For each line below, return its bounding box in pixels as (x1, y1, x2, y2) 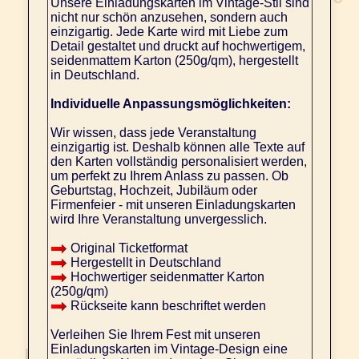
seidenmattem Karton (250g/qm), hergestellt (50, 54, 298, 68)
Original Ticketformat (67, 241, 188, 256)
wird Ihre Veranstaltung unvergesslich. (50, 212, 267, 227)
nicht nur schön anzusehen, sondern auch (50, 10, 288, 25)
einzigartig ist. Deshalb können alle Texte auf (50, 140, 305, 155)
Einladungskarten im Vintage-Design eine (50, 342, 288, 357)
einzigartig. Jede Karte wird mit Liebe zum (50, 25, 288, 39)
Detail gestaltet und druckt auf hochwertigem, (50, 39, 305, 54)
